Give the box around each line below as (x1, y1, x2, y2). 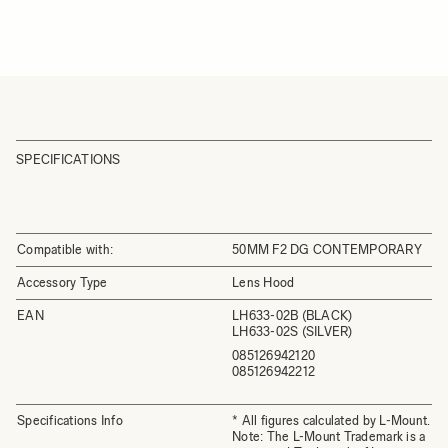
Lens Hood (232, 275, 295, 290)
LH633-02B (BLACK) (232, 308, 353, 323)
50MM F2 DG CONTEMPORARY (232, 242, 422, 257)
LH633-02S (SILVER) (232, 324, 353, 339)
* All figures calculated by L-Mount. (232, 413, 431, 428)
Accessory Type (17, 275, 108, 290)
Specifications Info (17, 413, 123, 428)
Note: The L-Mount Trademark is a (232, 429, 426, 444)
